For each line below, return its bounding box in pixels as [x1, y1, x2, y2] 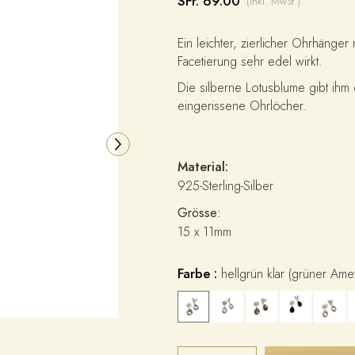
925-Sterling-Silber [177, 177, 277, 196]
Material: [177, 158, 228, 177]
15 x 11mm [177, 223, 231, 242]
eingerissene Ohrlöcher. [177, 97, 307, 116]
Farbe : [177, 264, 221, 284]
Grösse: [177, 204, 221, 223]
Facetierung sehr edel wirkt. [177, 52, 323, 71]
